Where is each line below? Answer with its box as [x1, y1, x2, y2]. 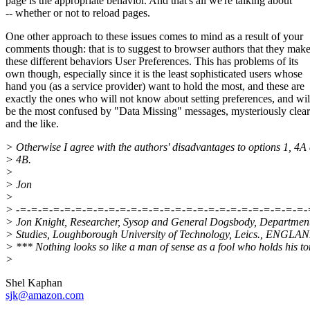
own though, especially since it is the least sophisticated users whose [6, 68, 302, 80]
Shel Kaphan [6, 277, 62, 289]
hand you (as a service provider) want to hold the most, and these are [6, 80, 304, 93]
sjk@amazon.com [6, 289, 84, 302]
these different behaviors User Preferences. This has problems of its [6, 55, 298, 68]
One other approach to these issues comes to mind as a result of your [6, 30, 303, 43]
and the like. [6, 118, 59, 130]
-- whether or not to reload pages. [6, 7, 150, 19]
